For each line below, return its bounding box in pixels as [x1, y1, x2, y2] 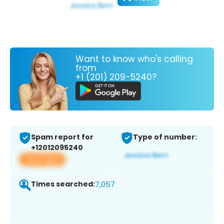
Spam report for [31, 132, 93, 142]
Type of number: [133, 132, 197, 142]
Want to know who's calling [75, 52, 193, 65]
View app [25, 154, 59, 165]
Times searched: [31, 179, 95, 189]
